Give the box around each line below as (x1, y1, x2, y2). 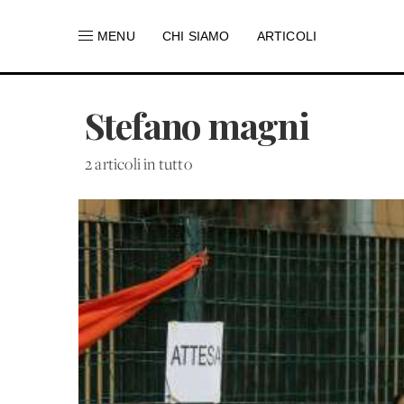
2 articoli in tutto (85, 157, 192, 174)
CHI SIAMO (161, 29, 230, 43)
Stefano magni (85, 101, 309, 149)
